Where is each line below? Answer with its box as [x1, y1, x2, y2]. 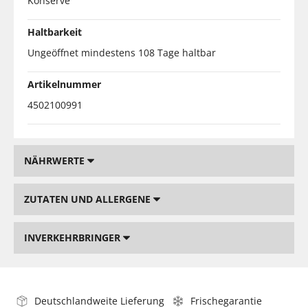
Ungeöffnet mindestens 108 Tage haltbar [27, 45, 216, 59]
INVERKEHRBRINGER [24, 230, 123, 244]
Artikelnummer [27, 77, 101, 91]
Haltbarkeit [27, 25, 82, 38]
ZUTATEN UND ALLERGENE [24, 192, 153, 206]
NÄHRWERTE [24, 153, 87, 167]
